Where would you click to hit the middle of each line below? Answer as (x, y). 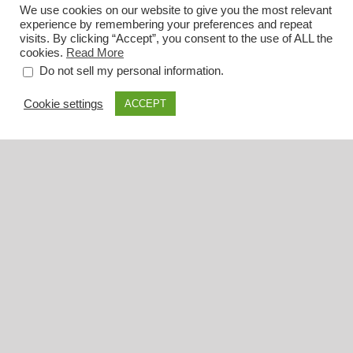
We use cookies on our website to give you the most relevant (176, 11)
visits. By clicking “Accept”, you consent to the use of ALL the (176, 39)
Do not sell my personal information (130, 71)
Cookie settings (63, 104)
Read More (95, 53)
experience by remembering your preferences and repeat (166, 25)
